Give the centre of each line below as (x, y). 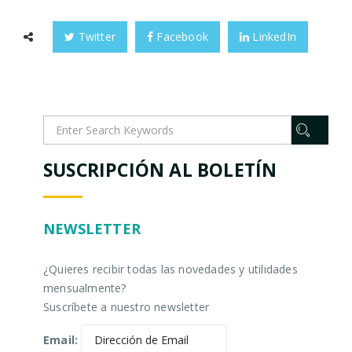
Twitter (95, 36)
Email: (61, 339)
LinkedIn (273, 36)
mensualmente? (85, 288)
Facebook (181, 36)
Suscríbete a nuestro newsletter (126, 306)
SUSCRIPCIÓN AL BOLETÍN (160, 169)
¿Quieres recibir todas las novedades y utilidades (170, 269)
